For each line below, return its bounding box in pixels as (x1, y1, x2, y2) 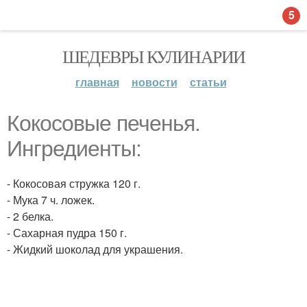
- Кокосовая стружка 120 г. (7, 175, 140, 191)
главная (75, 74, 119, 90)
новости (131, 74, 177, 90)
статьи (189, 74, 227, 90)
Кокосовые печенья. (7, 111, 200, 136)
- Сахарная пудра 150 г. (7, 225, 127, 241)
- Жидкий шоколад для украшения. (7, 241, 183, 257)
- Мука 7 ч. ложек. (7, 192, 95, 208)
